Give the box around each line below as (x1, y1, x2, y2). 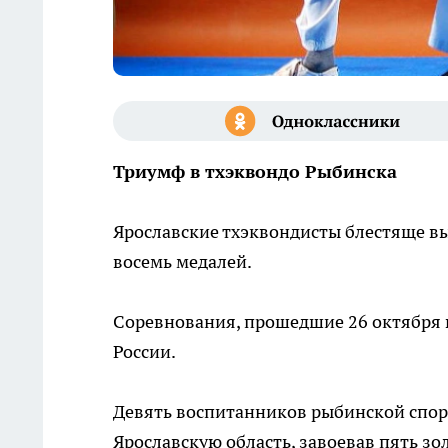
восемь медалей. (113, 250, 252, 274)
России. (113, 340, 176, 364)
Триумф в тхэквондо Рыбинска (113, 160, 397, 184)
